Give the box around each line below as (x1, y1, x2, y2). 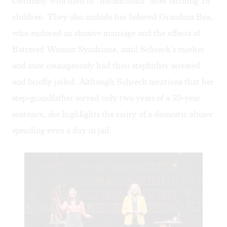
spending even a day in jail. (12, 125, 111, 136)
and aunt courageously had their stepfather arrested (12, 60, 200, 71)
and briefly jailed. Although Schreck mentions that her (12, 76, 214, 88)
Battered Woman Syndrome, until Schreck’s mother (12, 44, 205, 55)
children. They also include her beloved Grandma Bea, (12, 11, 213, 23)
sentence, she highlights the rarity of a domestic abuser (12, 108, 213, 120)
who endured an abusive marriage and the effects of (12, 27, 200, 39)
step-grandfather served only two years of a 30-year (12, 92, 200, 104)
